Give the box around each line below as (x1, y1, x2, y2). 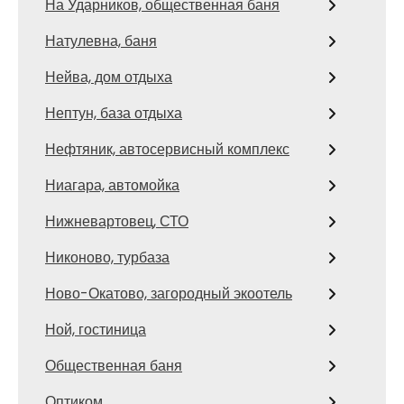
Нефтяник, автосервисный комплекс (45, 139, 289, 160)
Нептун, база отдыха (45, 103, 182, 124)
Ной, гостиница (45, 319, 146, 340)
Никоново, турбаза (45, 247, 170, 268)
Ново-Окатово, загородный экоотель (45, 283, 292, 304)
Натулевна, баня (45, 31, 157, 51)
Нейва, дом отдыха (45, 67, 172, 87)
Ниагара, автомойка (45, 175, 179, 196)
